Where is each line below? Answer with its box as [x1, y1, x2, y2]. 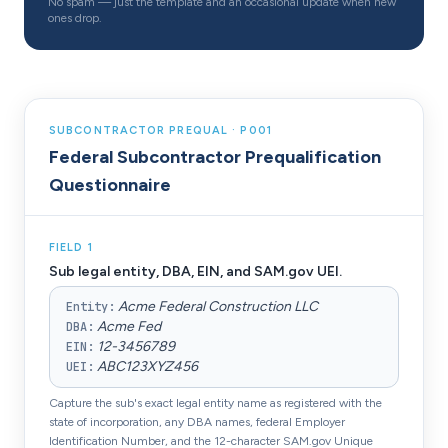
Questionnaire [49, 174, 171, 196]
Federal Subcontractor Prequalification [49, 146, 381, 168]
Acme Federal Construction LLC [118, 298, 318, 315]
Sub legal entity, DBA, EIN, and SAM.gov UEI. [49, 263, 342, 280]
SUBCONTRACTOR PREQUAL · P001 [49, 124, 272, 137]
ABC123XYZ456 [97, 358, 198, 375]
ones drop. [48, 11, 102, 25]
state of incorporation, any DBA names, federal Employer [49, 415, 345, 429]
